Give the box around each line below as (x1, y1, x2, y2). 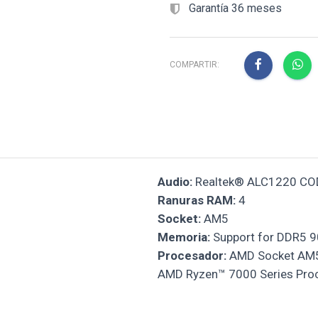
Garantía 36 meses (186, 1, 282, 16)
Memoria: (157, 229, 210, 244)
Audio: (157, 174, 192, 189)
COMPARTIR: (170, 60, 219, 70)
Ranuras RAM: (157, 192, 236, 207)
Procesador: (157, 248, 226, 263)
